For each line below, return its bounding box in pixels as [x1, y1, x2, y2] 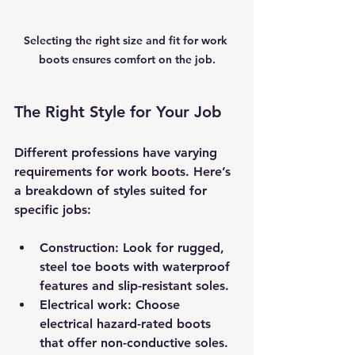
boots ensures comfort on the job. [38, 52, 216, 67]
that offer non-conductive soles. [40, 334, 228, 350]
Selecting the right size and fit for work [23, 32, 231, 48]
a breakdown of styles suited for [14, 182, 211, 198]
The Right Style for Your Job [14, 101, 222, 121]
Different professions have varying [14, 144, 221, 160]
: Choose [128, 296, 184, 312]
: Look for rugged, [115, 239, 228, 255]
